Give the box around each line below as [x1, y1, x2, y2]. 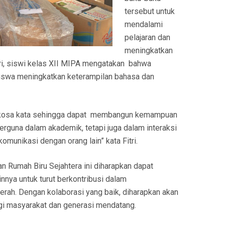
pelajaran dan [125, 33, 170, 43]
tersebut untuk [125, 7, 175, 17]
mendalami [125, 20, 163, 30]
